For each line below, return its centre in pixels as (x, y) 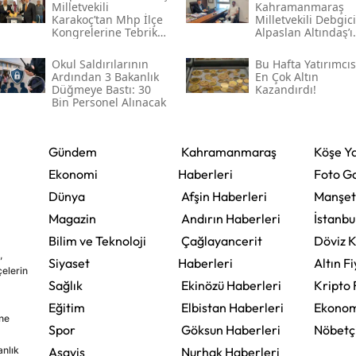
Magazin (72, 219)
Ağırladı (276, 45)
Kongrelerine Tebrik (104, 33)
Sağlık (65, 286)
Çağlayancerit (221, 241)
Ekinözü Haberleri (231, 286)
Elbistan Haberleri (232, 308)
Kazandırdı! (285, 90)
